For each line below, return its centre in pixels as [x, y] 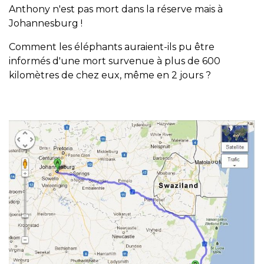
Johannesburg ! [46, 23]
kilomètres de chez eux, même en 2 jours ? [110, 75]
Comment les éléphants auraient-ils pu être [112, 47]
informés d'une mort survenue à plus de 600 [115, 61]
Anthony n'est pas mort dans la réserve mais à [116, 9]
